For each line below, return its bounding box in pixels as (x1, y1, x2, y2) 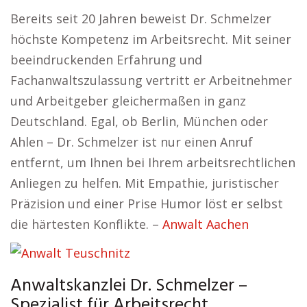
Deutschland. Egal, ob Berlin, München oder (10, 113, 268, 130)
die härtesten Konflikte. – (10, 216, 162, 233)
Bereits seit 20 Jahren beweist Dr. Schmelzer (10, 10, 271, 27)
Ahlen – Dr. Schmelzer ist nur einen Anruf (10, 134, 253, 151)
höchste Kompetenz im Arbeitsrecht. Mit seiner (10, 31, 291, 48)
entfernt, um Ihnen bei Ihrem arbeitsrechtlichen (10, 154, 295, 171)
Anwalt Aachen (162, 216, 249, 233)
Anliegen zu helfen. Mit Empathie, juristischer (10, 175, 279, 192)
